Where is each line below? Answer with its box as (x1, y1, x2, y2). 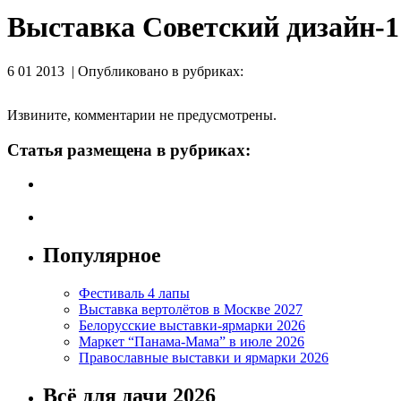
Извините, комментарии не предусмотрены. (7, 107, 277, 123)
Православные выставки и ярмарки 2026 (79, 349, 328, 365)
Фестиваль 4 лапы (79, 285, 190, 301)
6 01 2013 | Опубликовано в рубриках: (7, 63, 243, 79)
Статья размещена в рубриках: (7, 140, 251, 159)
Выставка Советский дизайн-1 (7, 11, 399, 44)
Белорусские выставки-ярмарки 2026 (79, 317, 305, 333)
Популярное (43, 243, 161, 267)
